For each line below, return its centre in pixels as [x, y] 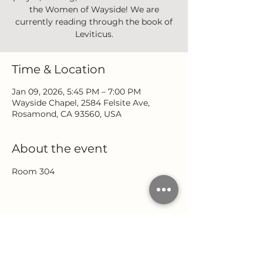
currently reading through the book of [94, 22]
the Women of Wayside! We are [94, 9]
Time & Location [59, 69]
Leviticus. [94, 34]
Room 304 [33, 171]
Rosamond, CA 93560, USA [67, 114]
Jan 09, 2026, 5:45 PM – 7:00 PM [76, 92]
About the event [60, 149]
